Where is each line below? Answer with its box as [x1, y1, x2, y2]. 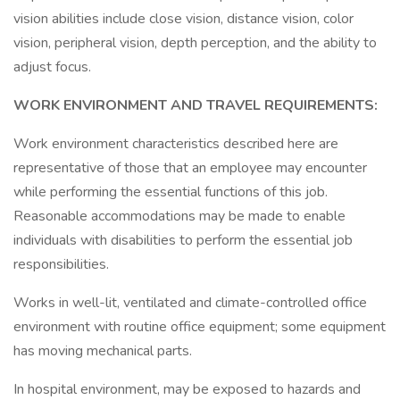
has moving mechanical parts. [13, 341, 192, 361]
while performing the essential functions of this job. [13, 182, 328, 202]
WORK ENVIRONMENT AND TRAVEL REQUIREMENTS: [13, 96, 381, 115]
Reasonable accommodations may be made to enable [13, 206, 346, 226]
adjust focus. [13, 57, 95, 77]
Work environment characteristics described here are [13, 134, 338, 154]
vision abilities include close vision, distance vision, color [13, 9, 354, 29]
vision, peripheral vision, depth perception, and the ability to [13, 33, 377, 53]
